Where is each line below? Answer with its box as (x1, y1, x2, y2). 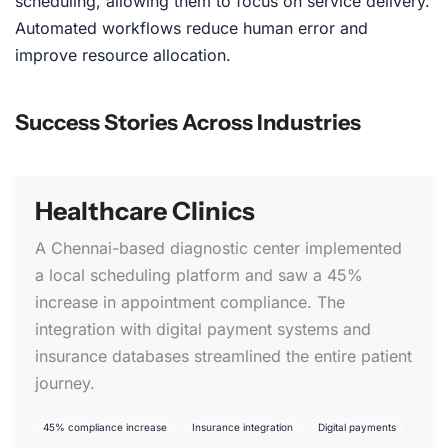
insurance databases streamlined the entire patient (35, 346, 412, 367)
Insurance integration (192, 421, 293, 434)
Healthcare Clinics (35, 196, 255, 227)
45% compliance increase (43, 421, 167, 434)
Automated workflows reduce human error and (15, 18, 368, 39)
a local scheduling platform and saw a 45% (35, 265, 363, 286)
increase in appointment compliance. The (35, 292, 345, 313)
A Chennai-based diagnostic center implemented (35, 238, 402, 259)
